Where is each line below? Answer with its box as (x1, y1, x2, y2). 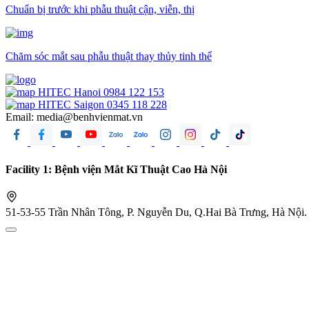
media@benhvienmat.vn (37, 111, 143, 123)
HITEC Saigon (38, 99, 104, 111)
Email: (6, 111, 37, 123)
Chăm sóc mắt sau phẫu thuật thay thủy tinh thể (6, 50, 212, 63)
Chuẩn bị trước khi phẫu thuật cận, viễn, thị (6, 3, 195, 16)
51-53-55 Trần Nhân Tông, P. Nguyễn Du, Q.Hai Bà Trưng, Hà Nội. (6, 206, 307, 218)
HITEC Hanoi (38, 86, 101, 99)
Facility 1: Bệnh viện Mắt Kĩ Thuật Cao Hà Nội (6, 163, 227, 175)
